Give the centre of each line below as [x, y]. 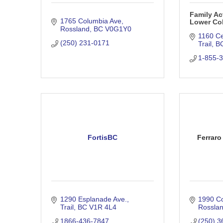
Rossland [75, 29]
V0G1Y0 [118, 29]
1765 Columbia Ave [91, 21]
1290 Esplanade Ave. [93, 199]
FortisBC [102, 137]
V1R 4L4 [103, 207]
